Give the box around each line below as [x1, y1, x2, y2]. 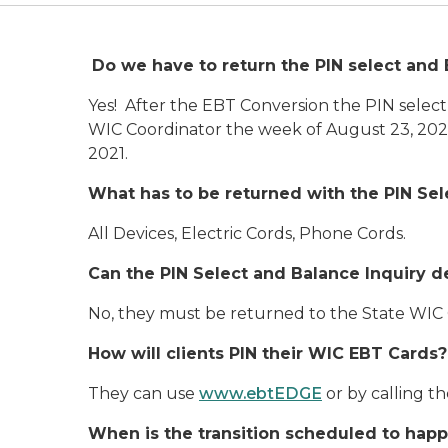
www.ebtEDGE [199, 384, 322, 403]
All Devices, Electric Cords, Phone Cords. [88, 224, 406, 243]
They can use [88, 384, 199, 403]
